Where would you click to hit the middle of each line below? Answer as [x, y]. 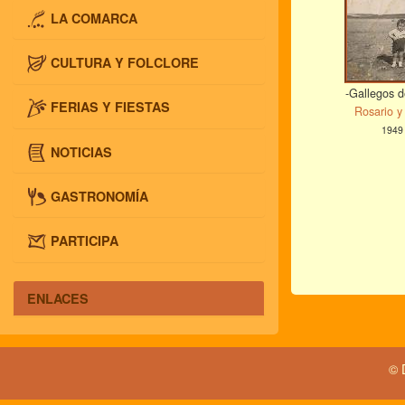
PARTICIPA [85, 240]
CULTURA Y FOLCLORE [125, 62]
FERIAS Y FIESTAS [111, 107]
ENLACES [58, 298]
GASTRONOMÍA [100, 196]
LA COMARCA [94, 18]
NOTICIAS [82, 151]
